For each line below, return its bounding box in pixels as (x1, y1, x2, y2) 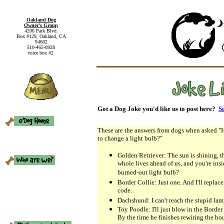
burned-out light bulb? (117, 168, 179, 177)
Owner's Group (24, 22, 58, 28)
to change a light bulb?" (97, 134, 162, 142)
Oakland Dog (26, 17, 56, 22)
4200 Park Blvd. (24, 28, 58, 33)
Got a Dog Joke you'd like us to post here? (97, 105, 218, 112)
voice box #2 (27, 50, 55, 55)
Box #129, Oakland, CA (16, 33, 66, 39)
